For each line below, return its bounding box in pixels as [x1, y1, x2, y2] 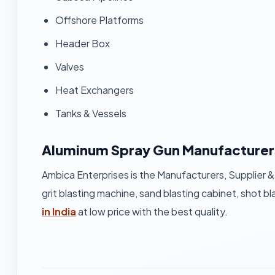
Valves [55, 60, 84, 73]
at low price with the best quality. [76, 205, 228, 218]
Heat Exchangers [55, 83, 134, 96]
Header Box [55, 37, 110, 50]
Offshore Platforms [55, 14, 144, 26]
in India [42, 205, 76, 218]
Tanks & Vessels [55, 107, 126, 120]
